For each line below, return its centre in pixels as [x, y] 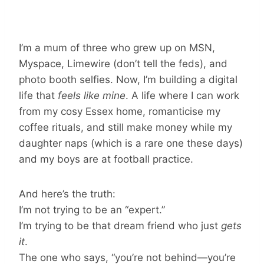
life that [38, 95]
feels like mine [92, 95]
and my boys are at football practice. [106, 159]
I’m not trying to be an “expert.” [92, 209]
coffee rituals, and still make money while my [126, 127]
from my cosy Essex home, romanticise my [120, 111]
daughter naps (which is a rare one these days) [131, 143]
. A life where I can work [182, 95]
